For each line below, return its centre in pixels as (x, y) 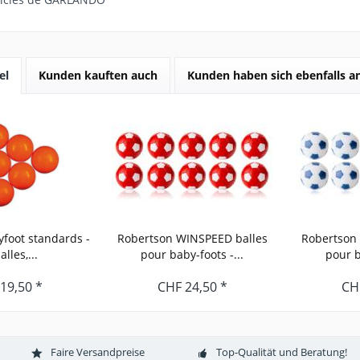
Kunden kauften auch (98, 75)
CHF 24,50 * (192, 287)
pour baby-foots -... (192, 254)
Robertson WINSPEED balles (192, 238)
